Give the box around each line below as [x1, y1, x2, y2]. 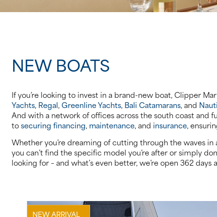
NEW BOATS [12, 51, 110, 77]
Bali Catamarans [124, 98, 181, 110]
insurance [153, 119, 187, 131]
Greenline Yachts [62, 98, 121, 110]
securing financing [21, 119, 86, 131]
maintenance [89, 119, 135, 131]
